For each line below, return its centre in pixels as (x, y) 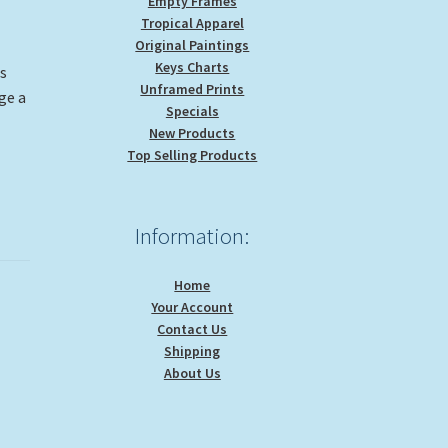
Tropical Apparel (192, 22)
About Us (192, 372)
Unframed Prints (192, 88)
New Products (192, 132)
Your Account (192, 306)
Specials (192, 110)
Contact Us (192, 328)
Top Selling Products (192, 154)
